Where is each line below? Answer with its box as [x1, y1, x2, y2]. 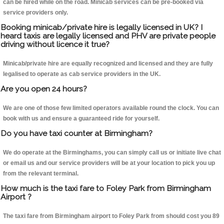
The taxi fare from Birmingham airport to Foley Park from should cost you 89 [3, 212, 219, 220]
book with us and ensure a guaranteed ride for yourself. [3, 115, 159, 122]
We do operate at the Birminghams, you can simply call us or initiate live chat [3, 149, 221, 156]
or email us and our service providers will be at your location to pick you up [3, 159, 215, 167]
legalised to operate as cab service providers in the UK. [3, 70, 160, 78]
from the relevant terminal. [3, 170, 78, 177]
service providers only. [3, 9, 68, 16]
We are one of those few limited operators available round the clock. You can [3, 104, 219, 112]
